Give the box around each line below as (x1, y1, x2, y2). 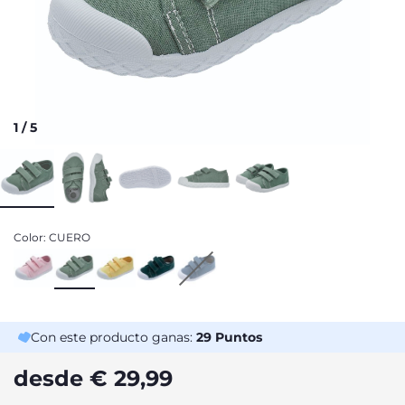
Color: (14, 231, 49, 244)
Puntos (212, 329, 262, 345)
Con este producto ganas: (31, 329, 196, 345)
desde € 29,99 (14, 365, 173, 391)
